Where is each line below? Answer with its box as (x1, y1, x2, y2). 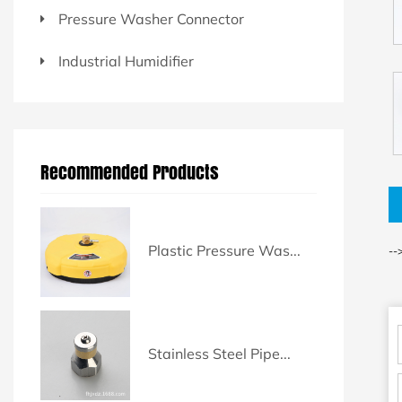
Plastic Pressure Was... (148, 241, 301, 259)
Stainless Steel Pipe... (148, 345, 291, 363)
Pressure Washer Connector (58, 10, 244, 28)
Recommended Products (40, 159, 219, 186)
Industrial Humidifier (58, 52, 194, 70)
